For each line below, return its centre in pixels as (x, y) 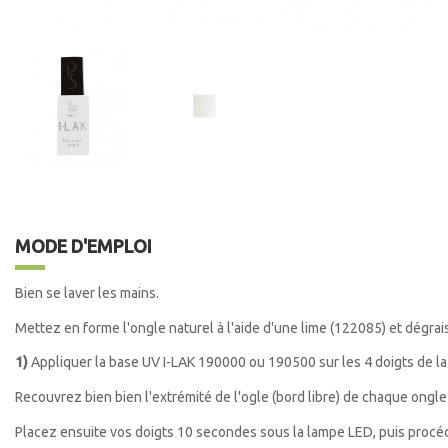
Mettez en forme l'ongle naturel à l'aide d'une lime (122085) (202, 327)
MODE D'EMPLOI (83, 245)
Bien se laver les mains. (87, 292)
